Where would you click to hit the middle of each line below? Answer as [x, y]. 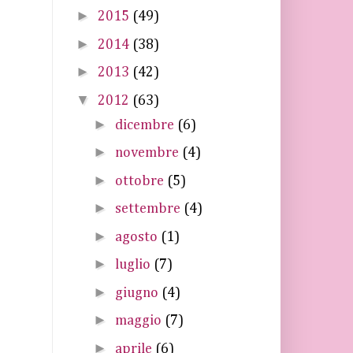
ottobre [141, 181]
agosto [137, 237]
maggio [139, 321]
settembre [149, 209]
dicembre [146, 125]
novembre [148, 153]
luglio [134, 265]
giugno [138, 293]
